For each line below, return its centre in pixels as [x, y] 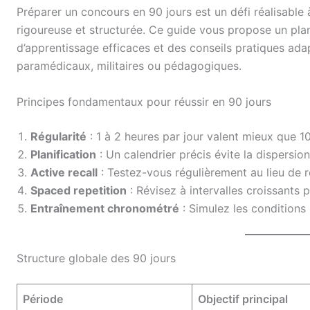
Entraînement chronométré [105, 208]
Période [43, 299]
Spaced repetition [79, 190]
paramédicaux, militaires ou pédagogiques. [129, 66]
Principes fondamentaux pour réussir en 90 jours [144, 101]
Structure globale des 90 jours [96, 258]
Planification [63, 154]
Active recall [64, 172]
